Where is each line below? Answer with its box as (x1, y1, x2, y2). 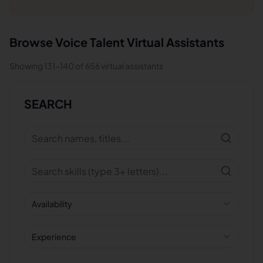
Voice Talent (55, 35, 124, 49)
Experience (32, 231, 76, 242)
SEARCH (24, 96, 72, 111)
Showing (9, 60, 44, 71)
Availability (32, 198, 72, 209)
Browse (9, 35, 55, 49)
